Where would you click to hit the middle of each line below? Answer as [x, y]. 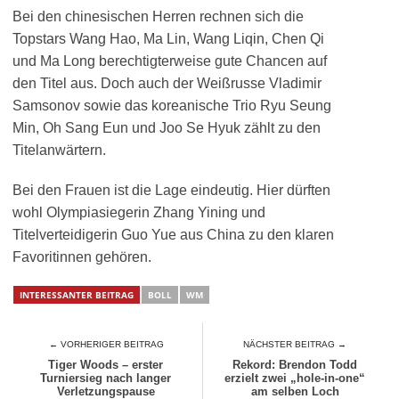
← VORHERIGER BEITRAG [106, 344]
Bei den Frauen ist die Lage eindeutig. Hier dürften [171, 190]
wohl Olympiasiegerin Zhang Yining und [139, 212]
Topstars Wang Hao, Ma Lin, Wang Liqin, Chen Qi [168, 39]
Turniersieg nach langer [106, 378]
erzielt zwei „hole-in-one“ [295, 378]
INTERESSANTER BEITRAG [77, 295]
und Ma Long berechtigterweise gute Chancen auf [170, 61]
